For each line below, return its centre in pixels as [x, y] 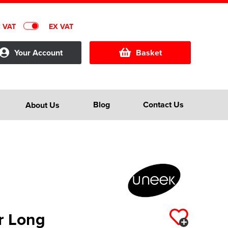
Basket [149, 53]
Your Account [38, 53]
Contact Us [163, 105]
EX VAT [61, 26]
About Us [43, 105]
